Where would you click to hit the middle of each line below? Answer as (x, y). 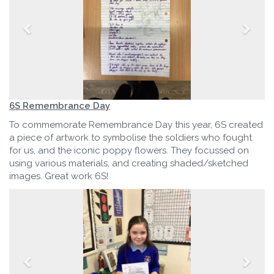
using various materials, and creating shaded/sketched (129, 164)
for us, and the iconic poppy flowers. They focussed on (129, 151)
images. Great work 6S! (59, 176)
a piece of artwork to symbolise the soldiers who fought (131, 138)
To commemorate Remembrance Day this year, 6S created (136, 125)
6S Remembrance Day (60, 106)
